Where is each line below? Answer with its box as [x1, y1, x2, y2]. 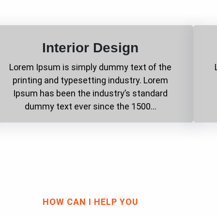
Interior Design [42, 40, 139, 55]
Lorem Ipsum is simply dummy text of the [9, 62, 172, 72]
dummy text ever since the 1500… [24, 101, 156, 111]
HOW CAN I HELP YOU [43, 196, 139, 207]
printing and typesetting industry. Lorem [13, 75, 169, 85]
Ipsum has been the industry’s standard [13, 88, 168, 98]
